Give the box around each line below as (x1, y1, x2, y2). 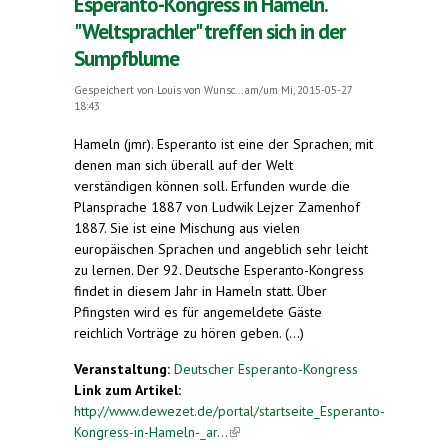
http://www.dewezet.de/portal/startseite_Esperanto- (74, 401, 385, 420)
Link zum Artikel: (74, 380, 185, 399)
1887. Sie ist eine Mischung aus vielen (74, 218, 300, 237)
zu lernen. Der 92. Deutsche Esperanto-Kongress (74, 260, 364, 279)
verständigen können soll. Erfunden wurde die (74, 176, 350, 195)
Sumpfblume (74, 44, 179, 72)
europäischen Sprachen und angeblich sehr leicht (74, 239, 368, 258)
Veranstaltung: (74, 359, 174, 378)
